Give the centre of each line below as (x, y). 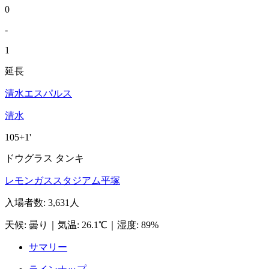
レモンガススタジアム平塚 (62, 180)
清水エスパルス (38, 93)
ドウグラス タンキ (44, 158)
